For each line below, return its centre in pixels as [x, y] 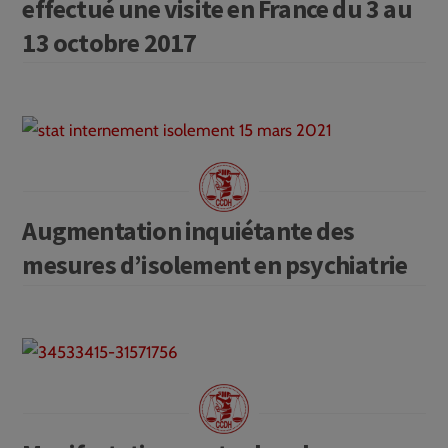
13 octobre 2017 [109, 42]
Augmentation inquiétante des [188, 231]
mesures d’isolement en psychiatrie [215, 265]
